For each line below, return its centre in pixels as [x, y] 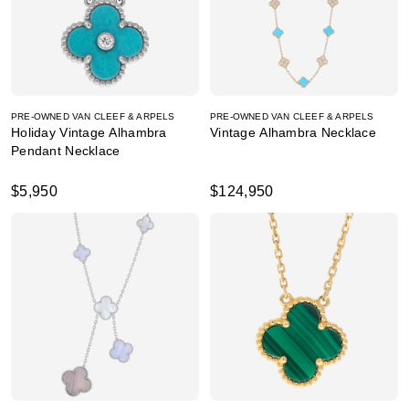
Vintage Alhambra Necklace [293, 132]
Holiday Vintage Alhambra [89, 132]
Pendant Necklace [66, 151]
